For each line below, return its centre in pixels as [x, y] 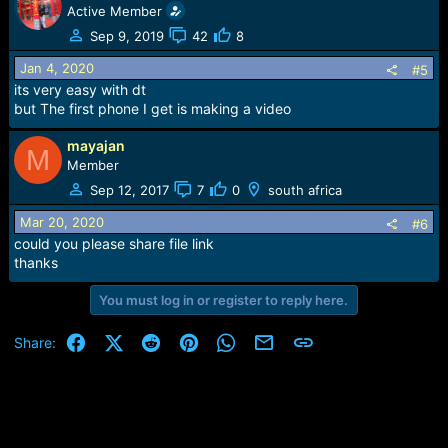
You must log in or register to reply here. [223, 300]
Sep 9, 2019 [126, 35]
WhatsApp [270, 340]
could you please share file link [113, 244]
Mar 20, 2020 [61, 222]
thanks [35, 263]
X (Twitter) [156, 340]
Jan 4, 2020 [56, 68]
